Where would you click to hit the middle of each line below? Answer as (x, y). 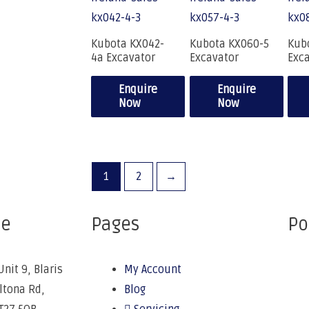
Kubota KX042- (128, 44)
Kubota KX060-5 (229, 44)
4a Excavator (123, 58)
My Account (153, 270)
